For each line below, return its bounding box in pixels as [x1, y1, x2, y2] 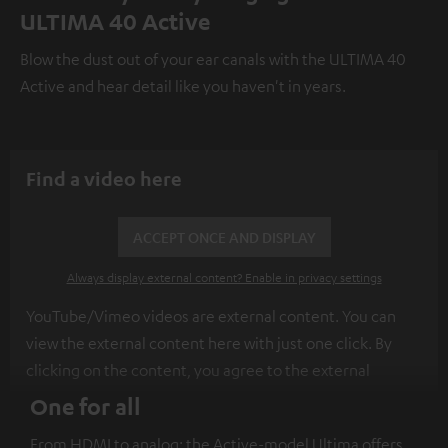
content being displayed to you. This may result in [26, 387, 371, 408]
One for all [30, 392, 141, 421]
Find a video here [26, 167, 182, 191]
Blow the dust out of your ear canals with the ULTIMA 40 [20, 49, 406, 70]
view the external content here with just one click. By [26, 333, 392, 354]
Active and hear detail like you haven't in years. [20, 76, 346, 97]
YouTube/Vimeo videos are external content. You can [26, 306, 396, 327]
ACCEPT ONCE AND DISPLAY [132, 228, 316, 247]
